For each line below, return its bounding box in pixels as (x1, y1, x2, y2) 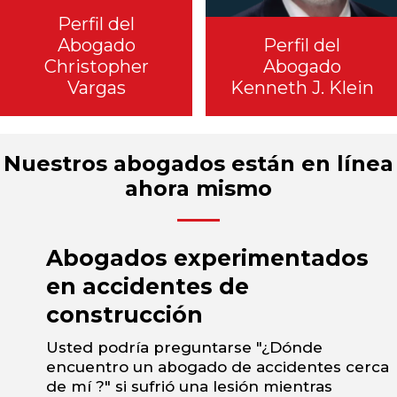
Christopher (43, 56, 149, 78)
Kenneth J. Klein (230, 77, 374, 99)
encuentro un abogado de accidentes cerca (46, 358, 389, 377)
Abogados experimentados (46, 245, 369, 272)
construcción (46, 301, 203, 329)
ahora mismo (125, 175, 272, 202)
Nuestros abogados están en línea (4, 151, 393, 177)
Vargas (66, 77, 126, 99)
